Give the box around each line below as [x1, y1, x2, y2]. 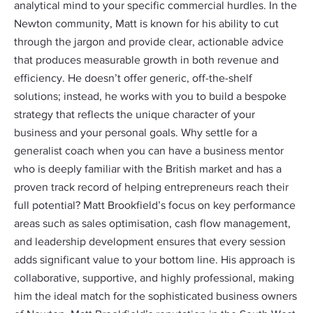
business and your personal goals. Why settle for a [14, 128, 257, 139]
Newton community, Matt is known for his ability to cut [14, 19, 279, 30]
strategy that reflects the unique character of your [14, 110, 255, 121]
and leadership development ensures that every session [14, 237, 286, 248]
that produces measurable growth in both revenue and [14, 55, 279, 66]
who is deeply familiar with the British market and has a [14, 164, 282, 175]
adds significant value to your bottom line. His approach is [14, 255, 295, 266]
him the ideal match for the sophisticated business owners [14, 291, 297, 303]
